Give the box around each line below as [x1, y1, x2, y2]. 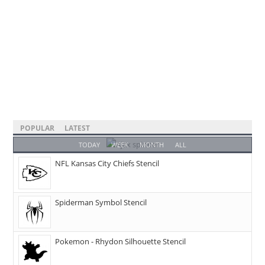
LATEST [64, 122, 91, 133]
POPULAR [20, 122, 55, 133]
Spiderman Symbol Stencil [55, 196, 147, 208]
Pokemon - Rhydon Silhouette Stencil [55, 235, 186, 247]
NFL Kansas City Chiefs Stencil [55, 157, 160, 169]
